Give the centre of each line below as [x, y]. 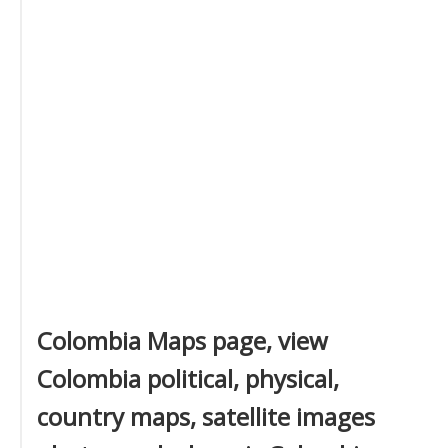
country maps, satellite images [206, 416]
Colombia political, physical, [188, 378]
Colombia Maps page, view [182, 340]
